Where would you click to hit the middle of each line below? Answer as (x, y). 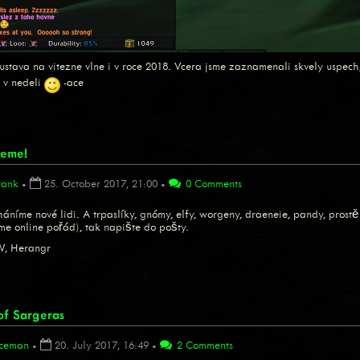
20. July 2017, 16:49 (102, 346)
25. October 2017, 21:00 (101, 184)
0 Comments (212, 184)
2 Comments (203, 346)
